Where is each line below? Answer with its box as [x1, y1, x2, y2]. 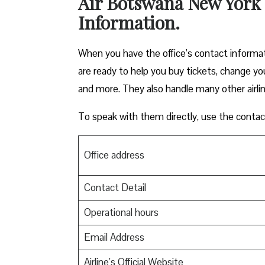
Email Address [83, 230, 144, 244]
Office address [83, 148, 144, 161]
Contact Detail [83, 180, 146, 194]
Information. [78, 10, 184, 34]
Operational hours [83, 205, 159, 219]
